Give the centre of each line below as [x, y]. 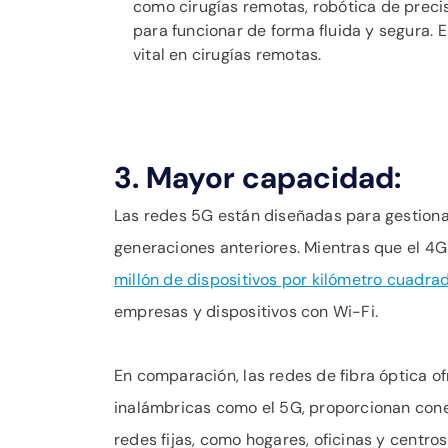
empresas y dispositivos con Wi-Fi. [246, 311]
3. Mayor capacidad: [257, 177]
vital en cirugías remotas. [227, 54]
